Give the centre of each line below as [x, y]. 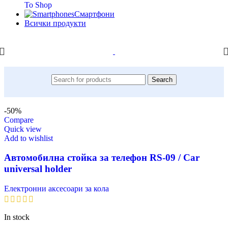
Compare [19, 120]
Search [162, 79]
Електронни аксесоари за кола [56, 188]
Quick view [23, 129]
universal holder [38, 169]
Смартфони [94, 14]
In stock [17, 217]
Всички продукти [55, 23]
